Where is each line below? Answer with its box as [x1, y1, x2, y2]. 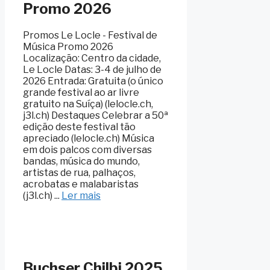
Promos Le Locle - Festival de [23, 30, 157, 42]
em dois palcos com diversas [23, 144, 152, 156]
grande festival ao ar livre [23, 87, 139, 99]
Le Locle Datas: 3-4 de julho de [23, 64, 162, 76]
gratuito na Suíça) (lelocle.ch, [23, 98, 153, 110]
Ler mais [61, 190, 101, 202]
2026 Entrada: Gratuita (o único [23, 75, 163, 87]
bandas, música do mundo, [23, 155, 140, 168]
